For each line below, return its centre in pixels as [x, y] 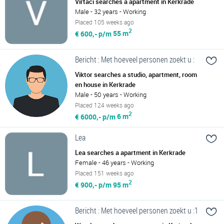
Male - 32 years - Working [110, 11]
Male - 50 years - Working [111, 94]
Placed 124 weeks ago [104, 105]
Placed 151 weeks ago [104, 173]
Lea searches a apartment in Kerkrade [130, 153]
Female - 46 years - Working [114, 163]
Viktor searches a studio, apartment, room [136, 74]
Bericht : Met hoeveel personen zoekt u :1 [137, 211]
